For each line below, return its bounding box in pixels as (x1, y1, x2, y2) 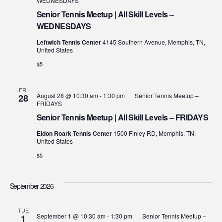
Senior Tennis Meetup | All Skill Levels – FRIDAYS (36, 111, 209, 123)
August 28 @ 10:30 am (36, 91, 98, 100)
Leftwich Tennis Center (36, 38, 103, 47)
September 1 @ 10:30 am (36, 212, 106, 221)
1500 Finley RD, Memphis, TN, (113, 129, 196, 138)
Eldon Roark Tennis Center (36, 129, 113, 138)
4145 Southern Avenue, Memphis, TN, (102, 38, 205, 47)
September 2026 (9, 181, 54, 191)
